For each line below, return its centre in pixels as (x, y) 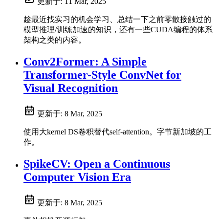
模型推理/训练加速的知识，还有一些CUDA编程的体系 (118, 30)
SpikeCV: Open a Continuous (97, 164)
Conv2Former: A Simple (85, 62)
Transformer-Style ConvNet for (102, 75)
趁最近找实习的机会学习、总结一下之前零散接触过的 (117, 20)
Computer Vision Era (77, 177)
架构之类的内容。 (55, 40)
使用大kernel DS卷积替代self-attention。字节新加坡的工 (118, 132)
